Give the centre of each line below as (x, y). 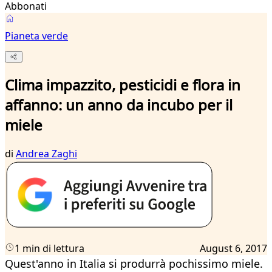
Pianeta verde (36, 36)
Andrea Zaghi (46, 154)
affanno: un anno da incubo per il (119, 105)
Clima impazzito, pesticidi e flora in (123, 85)
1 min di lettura (49, 249)
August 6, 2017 (233, 249)
